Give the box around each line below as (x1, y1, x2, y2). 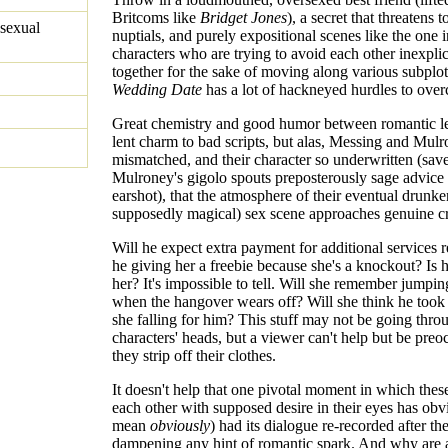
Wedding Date (112, 81, 202, 99)
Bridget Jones (200, 9, 287, 27)
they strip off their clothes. (112, 347, 276, 365)
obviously (150, 417, 210, 435)
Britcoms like (112, 9, 200, 27)
